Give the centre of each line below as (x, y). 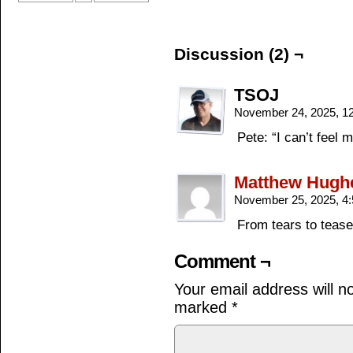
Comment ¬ (222, 261)
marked (203, 307)
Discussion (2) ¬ (239, 54)
